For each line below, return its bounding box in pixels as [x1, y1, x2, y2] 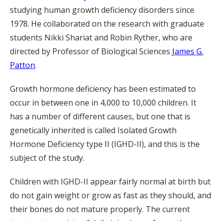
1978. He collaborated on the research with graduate [10, 18, 204, 30]
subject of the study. [10, 152, 84, 164]
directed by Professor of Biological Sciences [10, 46, 172, 57]
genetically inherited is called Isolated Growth [10, 125, 177, 136]
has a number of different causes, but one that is [10, 111, 190, 122]
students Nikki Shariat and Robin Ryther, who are [10, 32, 192, 43]
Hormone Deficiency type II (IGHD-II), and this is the [10, 139, 200, 150]
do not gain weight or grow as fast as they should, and [10, 190, 211, 201]
